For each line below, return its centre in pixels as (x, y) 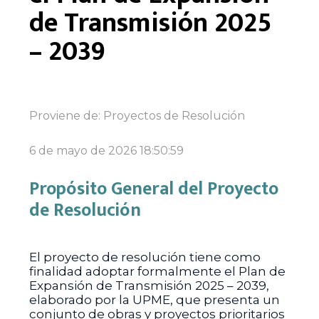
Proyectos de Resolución (174, 116)
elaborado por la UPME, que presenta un (154, 300)
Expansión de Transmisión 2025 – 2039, (149, 286)
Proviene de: (66, 116)
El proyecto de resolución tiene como (145, 257)
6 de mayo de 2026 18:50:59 (106, 151)
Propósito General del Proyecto (153, 189)
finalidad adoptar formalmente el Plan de (157, 271)
